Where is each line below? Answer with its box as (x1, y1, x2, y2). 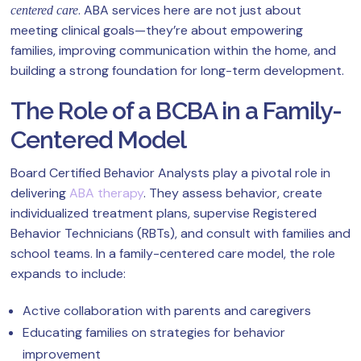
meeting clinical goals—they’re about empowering (10, 22, 303, 39)
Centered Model (10, 126, 187, 155)
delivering (10, 185, 69, 202)
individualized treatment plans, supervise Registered (10, 205, 317, 222)
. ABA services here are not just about (78, 2, 301, 19)
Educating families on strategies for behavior (23, 324, 285, 342)
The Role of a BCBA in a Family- (10, 97, 342, 126)
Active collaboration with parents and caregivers (23, 302, 311, 320)
